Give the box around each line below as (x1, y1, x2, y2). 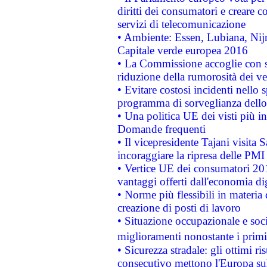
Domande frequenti (117, 123, 206, 135)
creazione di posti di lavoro (117, 201, 241, 214)
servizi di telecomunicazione (117, 18, 246, 30)
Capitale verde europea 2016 (117, 44, 248, 57)
